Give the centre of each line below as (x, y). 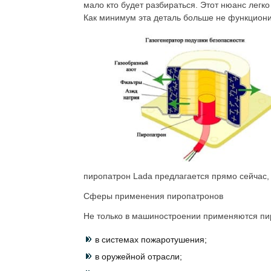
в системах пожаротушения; (151, 240)
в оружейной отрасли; (139, 256)
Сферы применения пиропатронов (153, 196)
